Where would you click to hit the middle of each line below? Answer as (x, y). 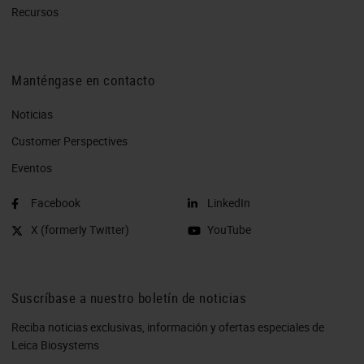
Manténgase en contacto (83, 80)
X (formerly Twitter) (80, 229)
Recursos (35, 11)
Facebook (56, 202)
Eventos (32, 167)
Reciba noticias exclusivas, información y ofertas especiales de (168, 327)
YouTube (229, 229)
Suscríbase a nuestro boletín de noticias (129, 297)
